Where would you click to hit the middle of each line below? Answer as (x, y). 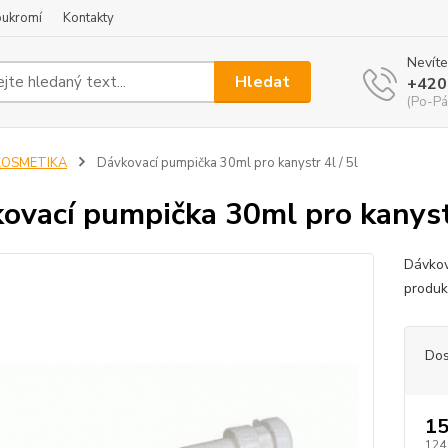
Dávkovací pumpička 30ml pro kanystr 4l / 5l (225, 163)
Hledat (263, 81)
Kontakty (88, 18)
